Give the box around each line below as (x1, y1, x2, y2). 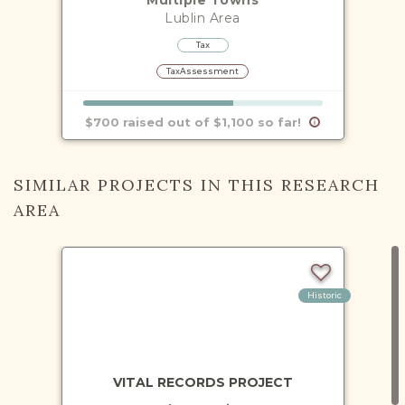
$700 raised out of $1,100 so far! (84, 115, 308, 129)
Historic (306, 290, 342, 300)
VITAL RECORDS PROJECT (112, 374, 293, 391)
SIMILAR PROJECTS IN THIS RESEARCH (14, 174, 380, 195)
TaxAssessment (166, 65, 239, 76)
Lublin (165, 9, 206, 26)
